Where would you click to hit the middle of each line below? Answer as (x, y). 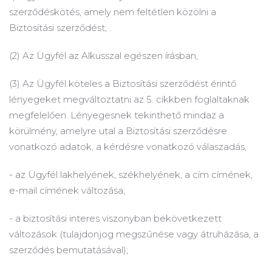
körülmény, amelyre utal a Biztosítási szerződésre (118, 131)
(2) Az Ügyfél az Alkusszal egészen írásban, (104, 56)
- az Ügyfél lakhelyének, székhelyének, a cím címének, (131, 175)
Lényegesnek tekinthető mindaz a (147, 115)
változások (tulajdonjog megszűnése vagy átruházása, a (134, 234)
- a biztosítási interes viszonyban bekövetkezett (115, 218)
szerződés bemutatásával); (69, 250)
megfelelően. (40, 115)
